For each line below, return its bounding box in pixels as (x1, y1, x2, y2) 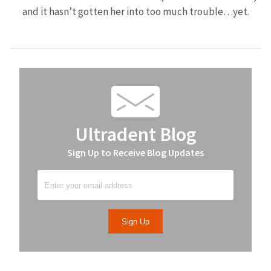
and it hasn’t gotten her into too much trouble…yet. (22, 4, 249, 19)
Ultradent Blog (74, 121, 197, 148)
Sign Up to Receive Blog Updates (67, 146, 204, 160)
